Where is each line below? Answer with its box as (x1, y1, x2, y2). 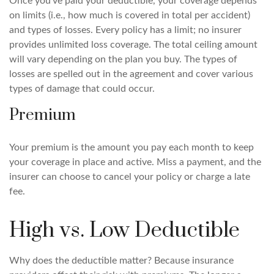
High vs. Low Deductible (9, 217, 240, 244)
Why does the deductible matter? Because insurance (9, 256, 234, 265)
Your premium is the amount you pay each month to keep (9, 143, 254, 152)
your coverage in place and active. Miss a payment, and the (9, 157, 261, 167)
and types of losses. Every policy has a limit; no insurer (9, 25, 242, 35)
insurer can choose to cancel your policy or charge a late (9, 172, 250, 182)
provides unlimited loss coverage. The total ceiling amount (9, 40, 257, 50)
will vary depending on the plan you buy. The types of (9, 54, 237, 64)
